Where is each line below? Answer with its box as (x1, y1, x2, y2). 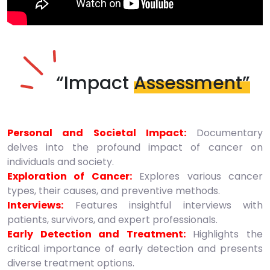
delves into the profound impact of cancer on (7, 140, 263, 155)
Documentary (186, 126, 263, 140)
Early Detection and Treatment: (7, 227, 186, 242)
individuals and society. (7, 155, 114, 169)
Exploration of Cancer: (7, 169, 132, 184)
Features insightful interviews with (63, 198, 263, 213)
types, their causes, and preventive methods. (7, 184, 220, 198)
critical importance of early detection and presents (7, 242, 263, 256)
